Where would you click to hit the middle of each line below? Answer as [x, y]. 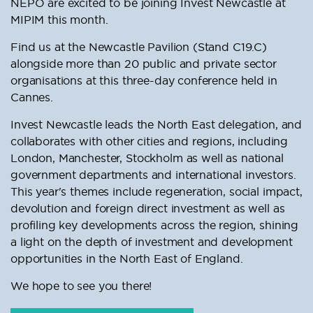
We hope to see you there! [81, 286]
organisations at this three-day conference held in [144, 81]
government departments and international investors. [153, 175]
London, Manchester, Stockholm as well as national [147, 158]
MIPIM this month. [59, 20]
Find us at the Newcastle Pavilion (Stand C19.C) [139, 47]
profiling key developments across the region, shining [155, 225]
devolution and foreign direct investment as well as [148, 209]
